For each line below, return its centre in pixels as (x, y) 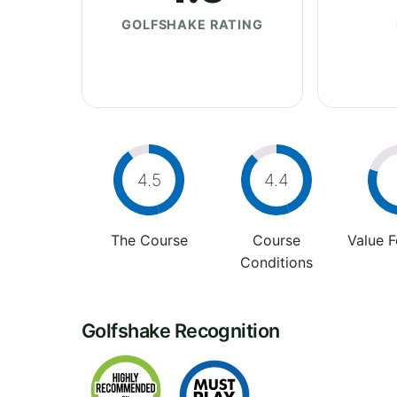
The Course (149, 240)
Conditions (276, 262)
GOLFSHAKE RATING (192, 24)
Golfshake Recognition (181, 330)
